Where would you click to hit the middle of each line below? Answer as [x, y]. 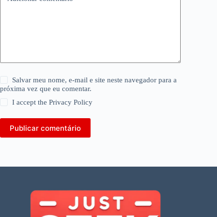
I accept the [31, 102]
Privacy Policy [71, 102]
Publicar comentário [45, 128]
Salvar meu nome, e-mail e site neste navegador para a [95, 80]
